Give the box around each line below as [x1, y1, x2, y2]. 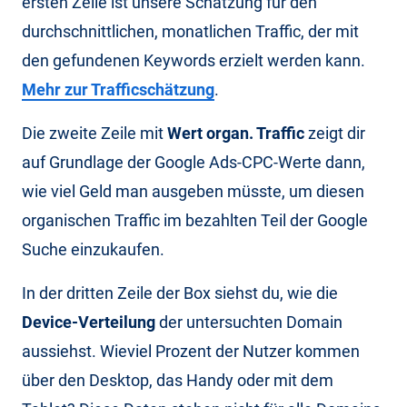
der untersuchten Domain [155, 312, 342, 332]
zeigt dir [308, 123, 365, 143]
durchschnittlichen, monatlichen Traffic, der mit [22, 21, 359, 41]
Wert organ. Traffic [167, 123, 308, 143]
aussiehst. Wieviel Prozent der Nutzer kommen [22, 341, 360, 361]
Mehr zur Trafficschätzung [22, 79, 214, 99]
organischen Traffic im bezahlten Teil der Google [22, 210, 368, 230]
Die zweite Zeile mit [22, 123, 167, 143]
